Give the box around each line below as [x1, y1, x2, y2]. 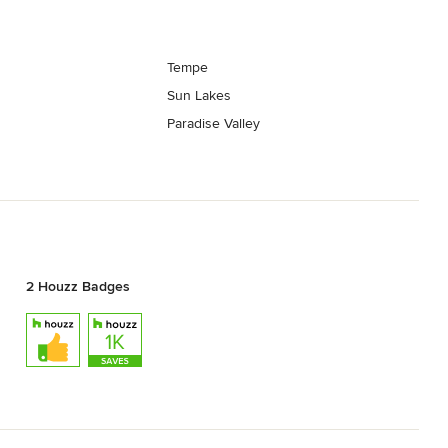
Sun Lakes [167, 87, 232, 105]
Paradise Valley [167, 115, 261, 133]
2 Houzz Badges [25, 277, 130, 295]
